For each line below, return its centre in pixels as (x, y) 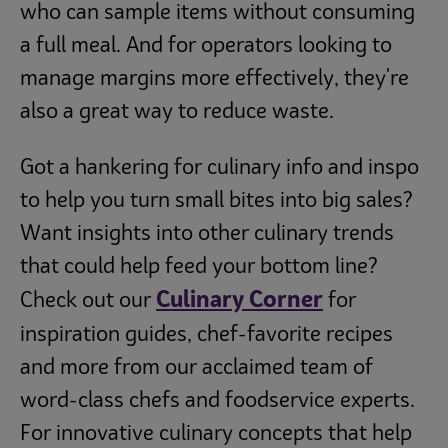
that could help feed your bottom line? (199, 267)
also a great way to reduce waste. (177, 113)
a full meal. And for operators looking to (206, 47)
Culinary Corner (239, 300)
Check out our (88, 301)
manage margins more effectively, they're (214, 80)
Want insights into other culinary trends (207, 234)
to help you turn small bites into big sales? (216, 201)
